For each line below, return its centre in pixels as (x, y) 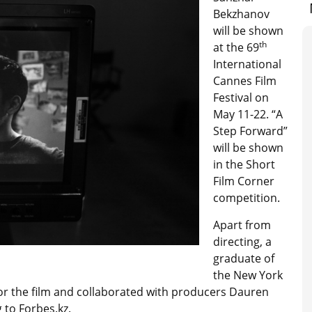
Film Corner (244, 181)
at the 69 (236, 47)
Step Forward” (250, 131)
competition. (247, 198)
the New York (248, 275)
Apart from (242, 225)
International (247, 64)
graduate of (244, 258)
